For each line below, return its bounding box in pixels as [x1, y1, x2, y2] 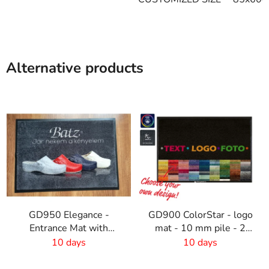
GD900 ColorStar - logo [148, 208, 253, 222]
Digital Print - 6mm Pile [17, 234, 121, 248]
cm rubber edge [166, 234, 234, 248]
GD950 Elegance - [28, 208, 109, 222]
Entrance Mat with [29, 221, 108, 235]
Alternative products [6, 58, 144, 77]
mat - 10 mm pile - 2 [155, 221, 246, 235]
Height [54, 247, 83, 261]
